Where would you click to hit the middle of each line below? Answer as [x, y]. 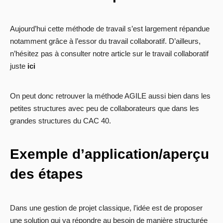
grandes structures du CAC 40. [60, 121]
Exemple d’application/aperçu [110, 154]
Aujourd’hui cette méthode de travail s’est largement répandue [110, 29]
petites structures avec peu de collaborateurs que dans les [105, 109]
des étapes [47, 174]
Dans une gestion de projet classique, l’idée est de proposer [106, 208]
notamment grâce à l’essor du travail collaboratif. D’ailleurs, [105, 41]
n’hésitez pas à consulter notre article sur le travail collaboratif [109, 54]
